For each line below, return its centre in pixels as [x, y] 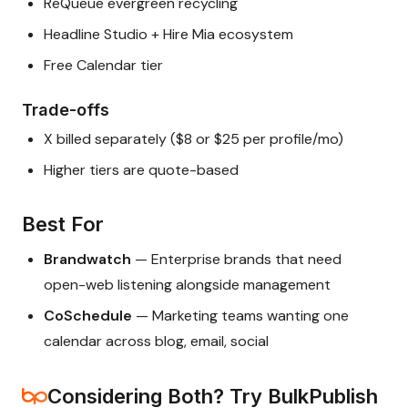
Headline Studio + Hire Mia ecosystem [168, 35]
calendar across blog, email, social [156, 342]
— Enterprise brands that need [236, 260]
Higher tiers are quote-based [141, 170]
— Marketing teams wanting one [240, 316]
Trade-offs [66, 110]
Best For [63, 224]
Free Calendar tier [103, 66]
